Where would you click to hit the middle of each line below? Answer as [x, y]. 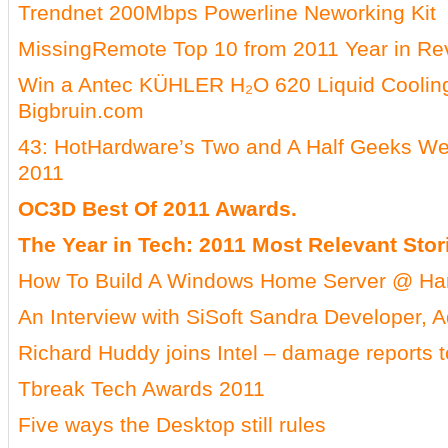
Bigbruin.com [81, 110]
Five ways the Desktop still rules [172, 424]
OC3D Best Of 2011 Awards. [157, 208]
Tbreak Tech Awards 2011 [141, 388]
